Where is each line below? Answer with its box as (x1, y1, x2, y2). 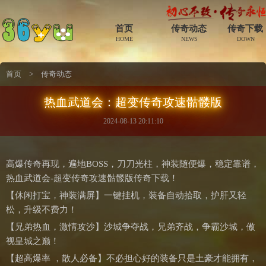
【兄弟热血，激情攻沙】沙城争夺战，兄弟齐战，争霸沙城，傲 (6, 222, 255, 232)
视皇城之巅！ (6, 236, 59, 246)
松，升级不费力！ (6, 205, 77, 214)
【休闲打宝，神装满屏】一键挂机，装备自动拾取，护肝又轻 (6, 191, 246, 200)
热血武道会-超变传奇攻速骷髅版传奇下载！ (6, 173, 178, 183)
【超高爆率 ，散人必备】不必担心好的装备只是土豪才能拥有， (6, 254, 258, 263)
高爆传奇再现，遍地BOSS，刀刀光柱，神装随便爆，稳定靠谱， (6, 159, 259, 169)
